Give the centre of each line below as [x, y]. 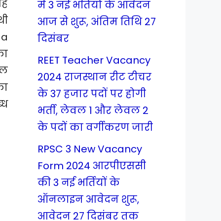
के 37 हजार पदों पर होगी [92, 94]
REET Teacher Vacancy [94, 60]
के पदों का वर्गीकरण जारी [95, 127]
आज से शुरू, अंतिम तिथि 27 [97, 22]
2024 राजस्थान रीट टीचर [94, 77]
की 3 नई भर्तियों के [79, 183]
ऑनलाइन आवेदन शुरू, [88, 199]
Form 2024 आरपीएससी [92, 166]
